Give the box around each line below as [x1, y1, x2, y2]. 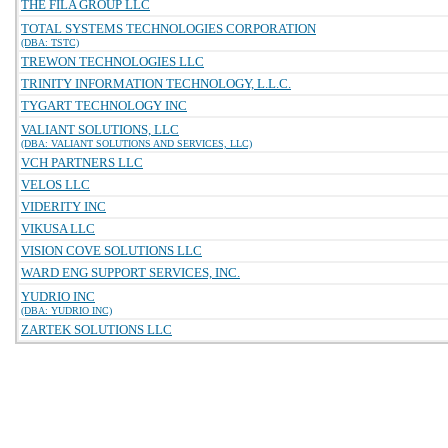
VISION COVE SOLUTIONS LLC [21, 243, 202, 258]
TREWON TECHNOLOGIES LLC [21, 54, 204, 69]
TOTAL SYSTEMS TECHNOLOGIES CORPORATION [21, 21, 316, 36]
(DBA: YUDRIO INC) [21, 305, 112, 316]
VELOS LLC [21, 177, 90, 192]
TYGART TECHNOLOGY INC [21, 98, 187, 113]
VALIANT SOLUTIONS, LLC [21, 122, 179, 137]
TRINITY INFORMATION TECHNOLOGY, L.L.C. [21, 76, 291, 91]
